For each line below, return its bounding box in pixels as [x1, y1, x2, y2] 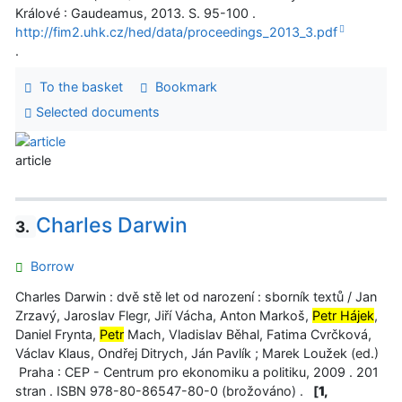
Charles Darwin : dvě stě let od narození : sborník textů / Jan [15, 289, 377, 304]
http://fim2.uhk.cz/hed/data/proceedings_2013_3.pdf [15, 24, 337, 40]
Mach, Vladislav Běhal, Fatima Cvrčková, [124, 327, 371, 342]
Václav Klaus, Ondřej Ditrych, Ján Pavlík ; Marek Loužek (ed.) [15, 345, 379, 361]
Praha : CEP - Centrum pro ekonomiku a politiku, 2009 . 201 [15, 364, 379, 380]
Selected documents [31, 103, 160, 119]
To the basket [31, 79, 123, 95]
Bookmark [147, 79, 217, 95]
